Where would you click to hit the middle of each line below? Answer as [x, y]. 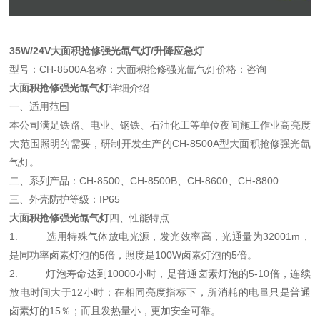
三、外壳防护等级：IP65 [65, 199]
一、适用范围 [40, 106]
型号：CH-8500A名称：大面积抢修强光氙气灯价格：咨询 [138, 69]
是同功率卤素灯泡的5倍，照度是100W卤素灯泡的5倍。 [134, 255]
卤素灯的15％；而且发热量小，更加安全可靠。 [115, 311]
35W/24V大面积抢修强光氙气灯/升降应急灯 [107, 51]
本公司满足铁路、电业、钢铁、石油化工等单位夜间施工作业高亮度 [160, 125]
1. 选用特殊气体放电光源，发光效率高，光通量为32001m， [160, 236]
